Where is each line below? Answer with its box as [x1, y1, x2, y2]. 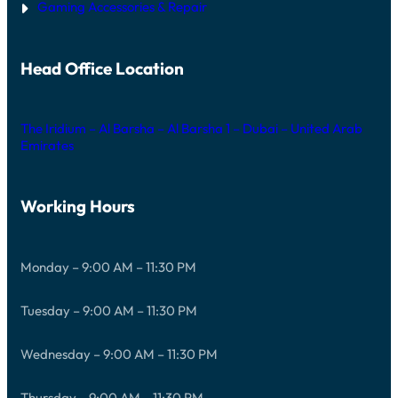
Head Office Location [20, 57, 184, 79]
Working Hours [20, 195, 135, 218]
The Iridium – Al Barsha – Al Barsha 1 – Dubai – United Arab [20, 120, 362, 138]
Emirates [20, 137, 74, 155]
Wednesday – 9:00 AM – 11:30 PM [20, 345, 218, 362]
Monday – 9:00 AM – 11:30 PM [20, 258, 196, 275]
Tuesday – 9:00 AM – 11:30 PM [20, 301, 197, 319]
